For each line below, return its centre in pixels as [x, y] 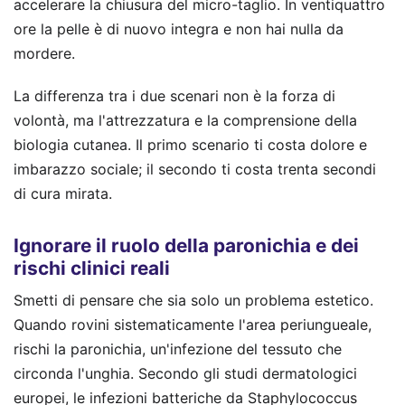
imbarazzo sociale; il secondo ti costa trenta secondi [195, 169]
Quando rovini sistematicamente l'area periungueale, [193, 325]
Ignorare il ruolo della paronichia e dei [186, 246]
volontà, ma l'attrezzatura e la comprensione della [185, 120]
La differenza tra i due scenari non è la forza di [174, 95]
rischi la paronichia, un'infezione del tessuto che [178, 349]
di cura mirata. [63, 193]
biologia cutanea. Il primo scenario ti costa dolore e [190, 144]
